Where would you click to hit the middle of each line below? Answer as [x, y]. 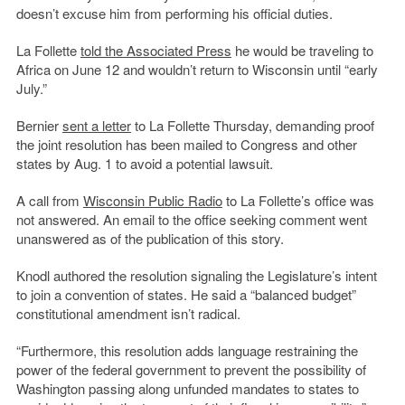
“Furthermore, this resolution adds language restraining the [187, 351]
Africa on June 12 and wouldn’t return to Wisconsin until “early [197, 70]
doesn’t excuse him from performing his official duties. [174, 14]
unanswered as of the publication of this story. [150, 239]
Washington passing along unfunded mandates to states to [187, 389]
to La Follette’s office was [298, 201]
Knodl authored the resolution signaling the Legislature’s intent [196, 276]
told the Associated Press [155, 51]
